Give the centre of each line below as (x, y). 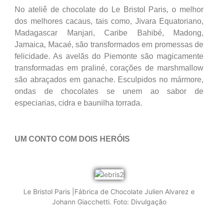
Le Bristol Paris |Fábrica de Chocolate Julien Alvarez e (109, 192)
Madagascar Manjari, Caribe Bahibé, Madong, (109, 33)
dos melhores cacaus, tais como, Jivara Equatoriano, (109, 21)
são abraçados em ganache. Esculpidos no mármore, (109, 80)
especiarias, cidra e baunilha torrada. (78, 103)
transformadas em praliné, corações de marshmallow (109, 68)
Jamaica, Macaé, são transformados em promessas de (109, 45)
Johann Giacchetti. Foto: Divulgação (109, 202)
